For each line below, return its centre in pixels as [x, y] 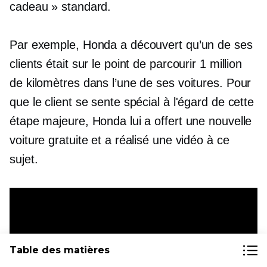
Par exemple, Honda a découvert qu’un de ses [131, 44]
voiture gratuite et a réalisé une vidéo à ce [119, 140]
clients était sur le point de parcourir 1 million [126, 63]
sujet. [24, 159]
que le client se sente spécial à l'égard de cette [132, 102]
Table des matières [60, 250]
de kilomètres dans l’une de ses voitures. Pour [131, 83]
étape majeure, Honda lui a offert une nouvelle [131, 121]
